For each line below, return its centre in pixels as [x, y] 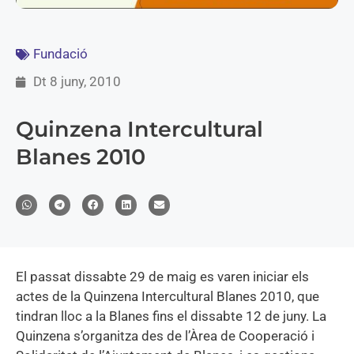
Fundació [60, 54]
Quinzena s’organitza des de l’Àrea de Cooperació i [165, 336]
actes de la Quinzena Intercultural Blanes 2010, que [168, 297]
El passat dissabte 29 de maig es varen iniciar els [162, 277]
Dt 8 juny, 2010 [77, 82]
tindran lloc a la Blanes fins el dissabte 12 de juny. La [171, 316]
